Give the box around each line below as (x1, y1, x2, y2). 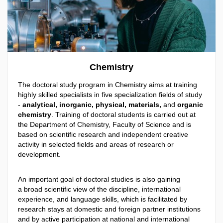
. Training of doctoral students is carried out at (51, 111, 196, 119)
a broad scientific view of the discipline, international (18, 185, 181, 193)
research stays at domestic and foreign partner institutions (18, 205, 201, 213)
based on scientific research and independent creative (18, 130, 188, 139)
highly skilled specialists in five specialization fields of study (18, 91, 202, 99)
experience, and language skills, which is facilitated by (18, 195, 187, 203)
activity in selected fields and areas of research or (18, 140, 174, 149)
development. (18, 150, 61, 159)
